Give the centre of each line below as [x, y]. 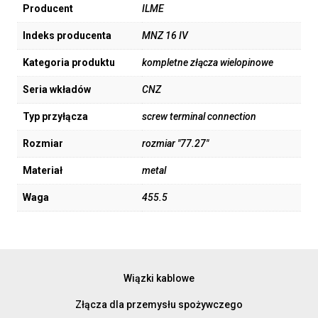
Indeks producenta [67, 36]
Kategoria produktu [69, 63]
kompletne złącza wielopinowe [208, 63]
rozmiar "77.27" [175, 144]
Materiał [43, 171]
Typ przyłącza [55, 117]
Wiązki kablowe [159, 278]
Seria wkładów [57, 90]
